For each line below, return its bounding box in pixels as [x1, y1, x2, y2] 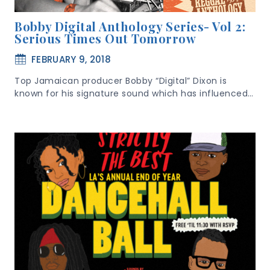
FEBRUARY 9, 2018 [31, 53, 111, 66]
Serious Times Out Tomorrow [14, 30, 196, 46]
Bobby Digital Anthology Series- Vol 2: [14, 18, 245, 34]
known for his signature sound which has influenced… [14, 87, 254, 99]
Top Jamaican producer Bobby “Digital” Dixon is [14, 75, 227, 87]
